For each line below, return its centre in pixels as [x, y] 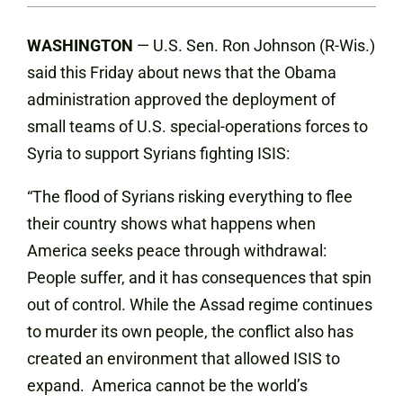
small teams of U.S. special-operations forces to [197, 126]
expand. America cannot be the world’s [167, 385]
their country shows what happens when [171, 224]
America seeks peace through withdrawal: [177, 251]
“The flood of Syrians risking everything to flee [190, 197]
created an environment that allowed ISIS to [184, 358]
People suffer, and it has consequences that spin [199, 278]
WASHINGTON [80, 45]
